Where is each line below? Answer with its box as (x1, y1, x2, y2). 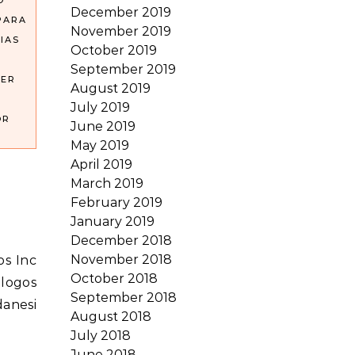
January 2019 (71, 214, 155, 229)
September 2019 (71, 62, 176, 77)
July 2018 (71, 328, 131, 343)
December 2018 (71, 233, 172, 248)
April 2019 (71, 157, 132, 172)
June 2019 (71, 119, 136, 134)
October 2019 (71, 43, 157, 58)
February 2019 (71, 195, 162, 210)
